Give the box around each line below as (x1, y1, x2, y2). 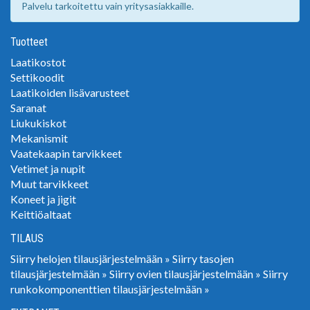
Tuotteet (10, 35, 48, 48)
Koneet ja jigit (10, 192, 76, 206)
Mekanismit (10, 131, 68, 145)
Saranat (10, 100, 46, 114)
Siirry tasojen (172, 251, 234, 265)
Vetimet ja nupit (10, 161, 85, 175)
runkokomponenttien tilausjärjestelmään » (10, 282, 210, 295)
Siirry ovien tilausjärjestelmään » (109, 266, 261, 280)
